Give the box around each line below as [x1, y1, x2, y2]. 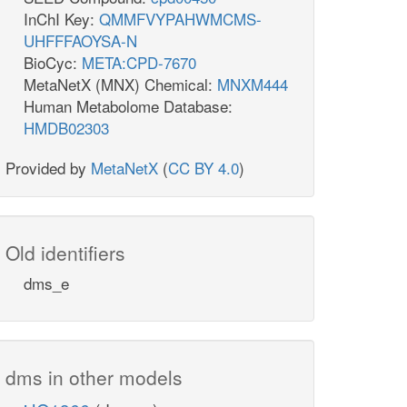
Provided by [5, 156, 91, 180]
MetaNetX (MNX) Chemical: [24, 73, 217, 96]
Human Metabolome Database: [24, 94, 233, 118]
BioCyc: [24, 51, 82, 74]
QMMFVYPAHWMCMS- [99, 7, 262, 31]
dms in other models [5, 363, 183, 392]
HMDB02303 [24, 116, 109, 140]
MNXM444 [217, 73, 288, 96]
